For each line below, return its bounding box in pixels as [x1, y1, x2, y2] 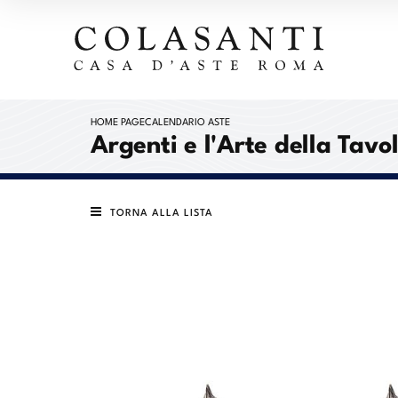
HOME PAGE [91, 114, 145, 128]
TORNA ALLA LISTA [110, 203, 213, 219]
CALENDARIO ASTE [145, 114, 230, 128]
